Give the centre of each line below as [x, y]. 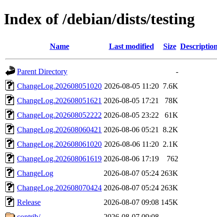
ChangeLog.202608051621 [59, 100]
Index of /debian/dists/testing [99, 19]
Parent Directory [42, 71]
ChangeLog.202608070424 [59, 187]
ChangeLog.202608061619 [59, 158]
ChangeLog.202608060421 [59, 129]
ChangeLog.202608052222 [59, 115]
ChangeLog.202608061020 [59, 144]
